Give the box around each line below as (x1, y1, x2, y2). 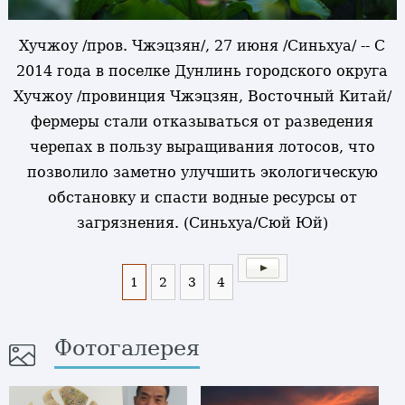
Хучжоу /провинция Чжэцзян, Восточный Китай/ (13, 88, 391, 106)
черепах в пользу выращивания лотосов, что (29, 138, 375, 156)
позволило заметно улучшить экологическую (26, 164, 378, 182)
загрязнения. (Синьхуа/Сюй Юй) (76, 214, 328, 232)
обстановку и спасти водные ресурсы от (47, 189, 357, 207)
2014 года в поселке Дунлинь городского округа (16, 62, 389, 80)
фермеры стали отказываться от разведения (31, 113, 374, 131)
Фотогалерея (54, 335, 200, 362)
